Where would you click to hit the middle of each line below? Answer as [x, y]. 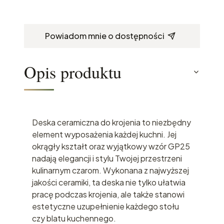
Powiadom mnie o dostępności [104, 35]
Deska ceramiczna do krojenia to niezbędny [111, 122]
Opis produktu [73, 72]
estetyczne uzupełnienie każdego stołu [105, 206]
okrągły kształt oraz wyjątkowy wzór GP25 [111, 146]
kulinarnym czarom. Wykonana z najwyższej [110, 170]
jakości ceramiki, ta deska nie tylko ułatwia [109, 182]
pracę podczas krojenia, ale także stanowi [108, 194]
